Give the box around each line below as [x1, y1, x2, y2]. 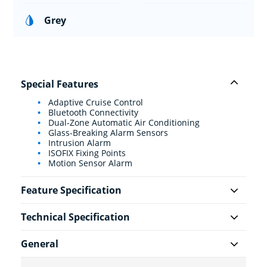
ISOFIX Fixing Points [46, 147, 126, 159]
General [21, 237, 58, 251]
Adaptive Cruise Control [46, 97, 143, 108]
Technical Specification [21, 210, 130, 224]
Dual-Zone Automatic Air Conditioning [46, 117, 200, 129]
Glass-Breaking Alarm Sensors [46, 127, 168, 139]
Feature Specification [21, 184, 122, 197]
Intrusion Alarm [46, 137, 111, 149]
